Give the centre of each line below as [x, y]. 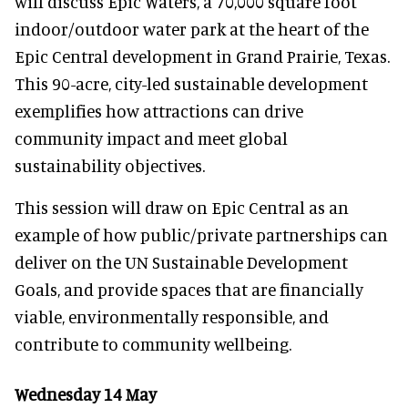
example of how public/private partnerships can [201, 234]
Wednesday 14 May [86, 394]
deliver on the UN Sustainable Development [181, 261]
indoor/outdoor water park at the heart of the [192, 28]
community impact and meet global [151, 138]
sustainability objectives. [110, 165]
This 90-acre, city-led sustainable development [191, 83]
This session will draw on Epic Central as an [182, 207]
